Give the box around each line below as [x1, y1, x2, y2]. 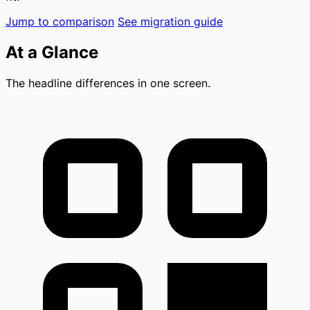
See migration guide [118, 14, 223, 28]
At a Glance [6, 42, 98, 62]
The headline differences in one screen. [6, 75, 210, 90]
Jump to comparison [6, 14, 114, 28]
